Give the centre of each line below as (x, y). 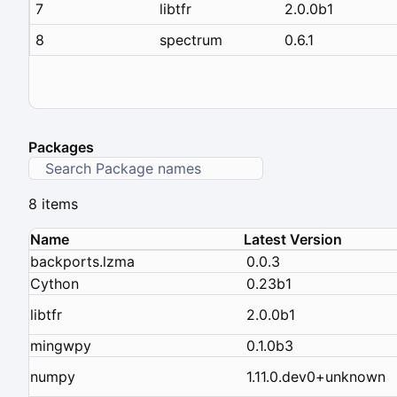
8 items (53, 204)
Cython (54, 284)
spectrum (191, 39)
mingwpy (61, 346)
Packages (61, 148)
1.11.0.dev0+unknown (316, 377)
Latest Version (293, 240)
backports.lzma (82, 262)
